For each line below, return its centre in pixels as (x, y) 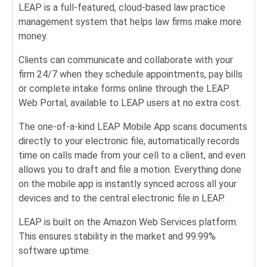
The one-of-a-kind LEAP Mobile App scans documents (133, 127)
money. (33, 36)
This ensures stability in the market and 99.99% (117, 237)
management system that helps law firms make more (130, 22)
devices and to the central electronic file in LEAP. (123, 198)
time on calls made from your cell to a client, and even (132, 156)
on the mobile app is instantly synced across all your (128, 184)
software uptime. (56, 251)
